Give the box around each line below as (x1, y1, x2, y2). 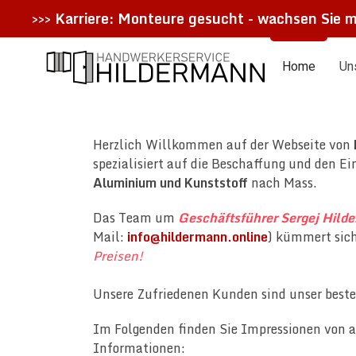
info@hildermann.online (127, 226, 268, 247)
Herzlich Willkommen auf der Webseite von (93, 134, 354, 155)
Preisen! (93, 246, 143, 266)
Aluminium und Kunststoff (93, 172, 248, 193)
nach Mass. (251, 172, 317, 193)
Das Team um (93, 207, 178, 228)
